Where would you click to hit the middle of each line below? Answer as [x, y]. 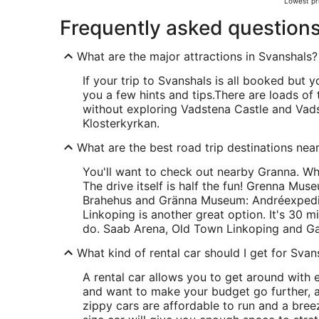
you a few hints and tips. [148, 95]
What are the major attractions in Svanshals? [197, 56]
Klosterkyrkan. [121, 123]
